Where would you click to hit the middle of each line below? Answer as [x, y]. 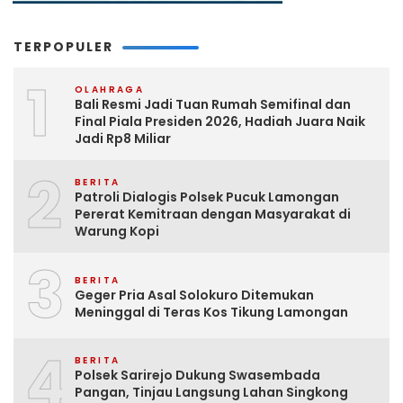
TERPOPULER [63, 47]
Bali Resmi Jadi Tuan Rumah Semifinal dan [213, 105]
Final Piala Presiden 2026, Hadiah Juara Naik [220, 122]
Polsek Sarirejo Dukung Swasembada [197, 376]
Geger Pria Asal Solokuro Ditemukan [194, 295]
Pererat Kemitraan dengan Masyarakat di [213, 215]
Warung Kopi [117, 232]
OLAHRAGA [110, 90]
